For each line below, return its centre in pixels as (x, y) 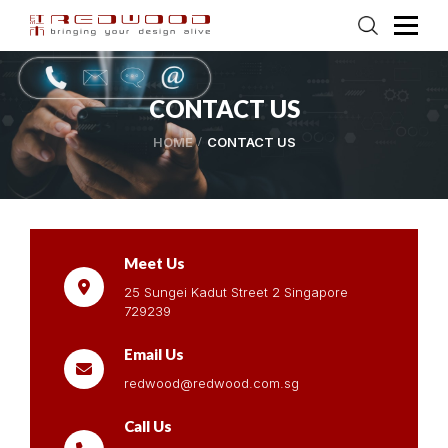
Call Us (148, 425)
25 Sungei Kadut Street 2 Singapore (236, 291)
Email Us (154, 353)
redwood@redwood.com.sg (211, 382)
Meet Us (154, 262)
